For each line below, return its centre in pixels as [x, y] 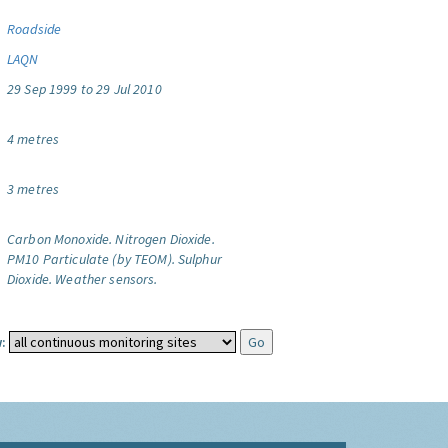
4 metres [33, 139]
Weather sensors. [106, 279]
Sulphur [199, 259]
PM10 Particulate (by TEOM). [91, 259]
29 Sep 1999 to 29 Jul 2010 [84, 89]
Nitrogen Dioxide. [165, 239]
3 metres [33, 189]
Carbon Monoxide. [60, 239]
